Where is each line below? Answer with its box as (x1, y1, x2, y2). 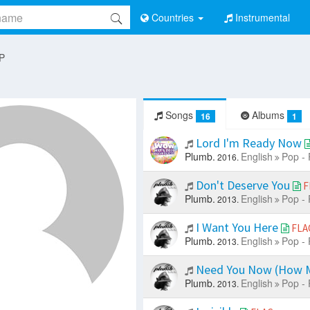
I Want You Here (192, 219, 281, 236)
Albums (248, 108, 287, 122)
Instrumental (235, 10, 290, 24)
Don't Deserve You (192, 177, 293, 194)
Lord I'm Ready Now (192, 135, 304, 152)
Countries (152, 10, 194, 24)
